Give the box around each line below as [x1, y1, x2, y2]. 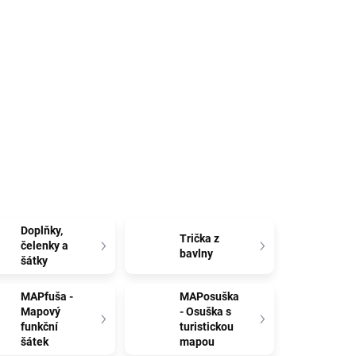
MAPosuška [180, 290, 240, 303]
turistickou [180, 320, 234, 333]
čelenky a [21, 239, 69, 252]
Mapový [21, 305, 61, 318]
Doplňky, [21, 224, 64, 237]
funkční [21, 320, 59, 333]
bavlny [180, 246, 214, 260]
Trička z [180, 231, 220, 245]
